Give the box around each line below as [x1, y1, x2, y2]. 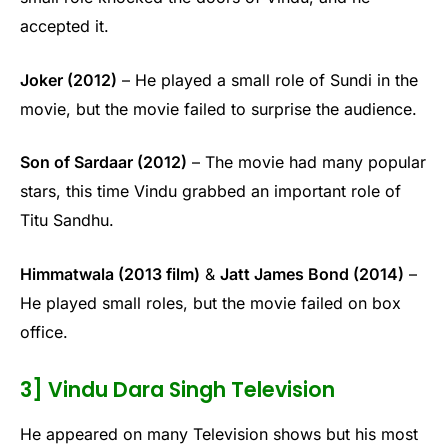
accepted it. [20, 16, 109, 37]
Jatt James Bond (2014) [220, 264, 404, 285]
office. [20, 322, 68, 343]
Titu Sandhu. [20, 210, 114, 231]
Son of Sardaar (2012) [20, 152, 187, 173]
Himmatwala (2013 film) [20, 264, 200, 285]
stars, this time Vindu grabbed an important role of [20, 181, 401, 202]
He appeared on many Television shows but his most [20, 424, 418, 445]
